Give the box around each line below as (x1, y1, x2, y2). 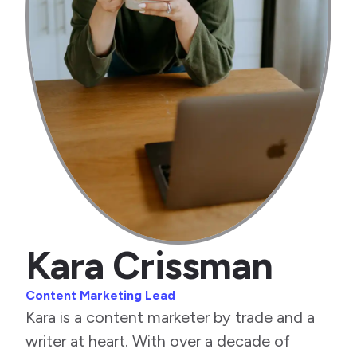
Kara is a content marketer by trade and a (25, 308, 315, 328)
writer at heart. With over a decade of (25, 331, 290, 351)
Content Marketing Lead (25, 288, 175, 304)
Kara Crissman (25, 242, 273, 289)
